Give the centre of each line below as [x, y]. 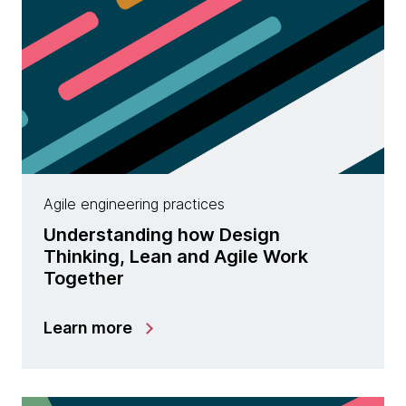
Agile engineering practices [134, 204]
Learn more [88, 328]
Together [84, 278]
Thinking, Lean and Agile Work [176, 256]
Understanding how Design [162, 235]
